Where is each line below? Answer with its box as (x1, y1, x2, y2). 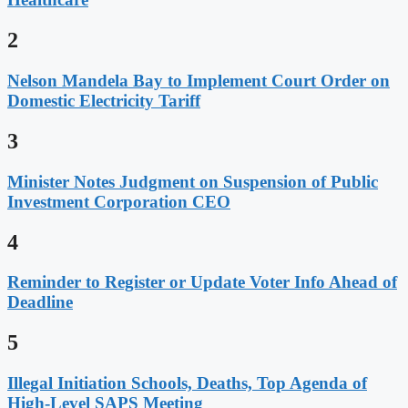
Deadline (7, 292, 73, 312)
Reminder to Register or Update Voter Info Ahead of (7, 272, 397, 292)
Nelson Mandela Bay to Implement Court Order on (7, 70, 390, 90)
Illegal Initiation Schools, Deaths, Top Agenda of (7, 373, 367, 393)
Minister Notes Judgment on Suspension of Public (7, 171, 378, 191)
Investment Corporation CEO (7, 191, 230, 211)
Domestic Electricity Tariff (7, 90, 200, 110)
